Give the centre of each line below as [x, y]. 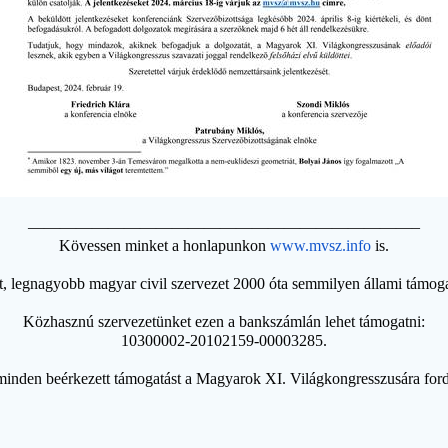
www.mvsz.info [320, 245]
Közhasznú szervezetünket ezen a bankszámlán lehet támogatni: [224, 321]
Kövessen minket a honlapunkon [164, 245]
